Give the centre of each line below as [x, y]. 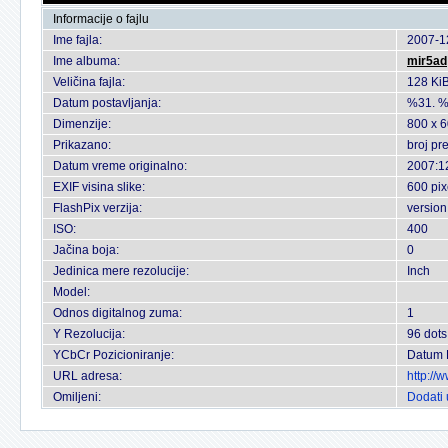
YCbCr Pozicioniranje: [113, 355]
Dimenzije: [82, 124]
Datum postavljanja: [107, 103]
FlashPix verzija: [97, 208]
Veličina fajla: [89, 82]
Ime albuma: [86, 61]
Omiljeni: [77, 397]
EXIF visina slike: [99, 187]
